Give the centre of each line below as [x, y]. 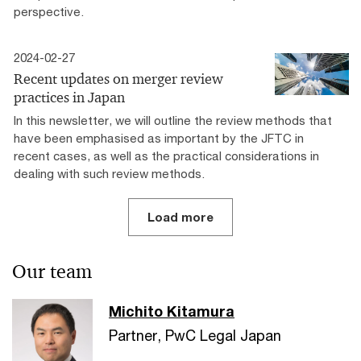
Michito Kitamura [172, 311]
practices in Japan [69, 98]
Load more [180, 217]
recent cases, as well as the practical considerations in [166, 156]
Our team [52, 272]
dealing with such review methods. [109, 173]
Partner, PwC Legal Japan [195, 335]
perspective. [49, 11]
